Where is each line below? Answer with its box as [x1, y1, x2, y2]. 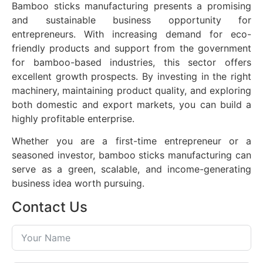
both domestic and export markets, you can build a [12, 98, 251, 110]
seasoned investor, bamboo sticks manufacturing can [12, 149, 251, 161]
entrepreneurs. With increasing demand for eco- [12, 28, 251, 40]
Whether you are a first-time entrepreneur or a [12, 135, 251, 147]
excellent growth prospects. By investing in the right [12, 70, 251, 82]
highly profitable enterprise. [12, 112, 134, 124]
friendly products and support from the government [12, 42, 251, 54]
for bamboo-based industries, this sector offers [12, 56, 251, 68]
